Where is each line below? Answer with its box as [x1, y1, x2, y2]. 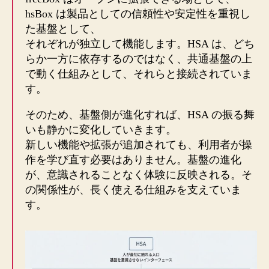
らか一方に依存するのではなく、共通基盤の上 [25, 52, 252, 65]
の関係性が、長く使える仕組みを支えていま [25, 183, 241, 196]
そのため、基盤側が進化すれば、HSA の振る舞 [25, 108, 255, 121]
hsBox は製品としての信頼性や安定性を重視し [25, 7, 250, 20]
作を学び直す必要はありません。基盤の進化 [25, 153, 241, 166]
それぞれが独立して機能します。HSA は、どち [25, 37, 255, 50]
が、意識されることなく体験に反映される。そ [25, 168, 252, 181]
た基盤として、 [25, 22, 101, 35]
